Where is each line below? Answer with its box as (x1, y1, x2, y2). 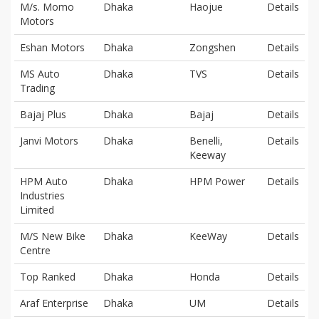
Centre (20, 243, 51, 257)
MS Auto (20, 66, 60, 80)
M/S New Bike (20, 229, 85, 243)
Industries (20, 188, 65, 202)
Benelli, (189, 133, 223, 147)
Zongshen (189, 40, 236, 54)
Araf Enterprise (20, 296, 88, 310)
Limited (20, 202, 54, 216)
